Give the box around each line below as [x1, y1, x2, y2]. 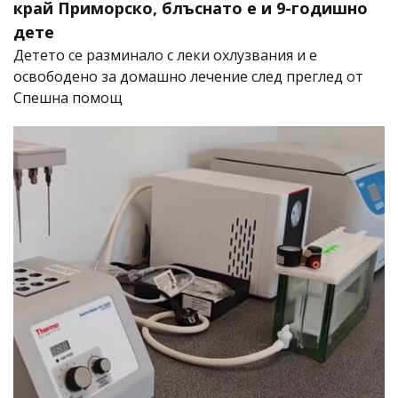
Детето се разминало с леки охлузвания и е [13, 45, 317, 66]
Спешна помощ [13, 88, 123, 108]
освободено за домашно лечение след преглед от [13, 67, 363, 87]
